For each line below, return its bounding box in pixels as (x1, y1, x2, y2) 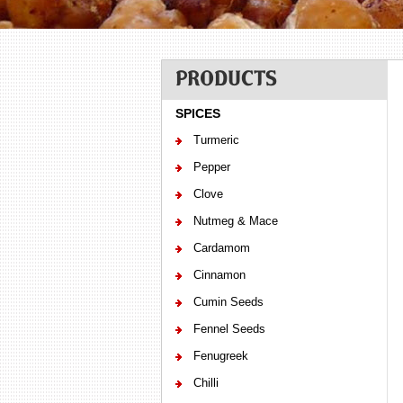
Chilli (193, 376, 219, 390)
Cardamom (193, 241, 250, 255)
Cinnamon (193, 268, 246, 282)
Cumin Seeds (193, 295, 264, 309)
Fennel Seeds (193, 322, 265, 336)
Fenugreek (193, 349, 248, 363)
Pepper (193, 160, 230, 174)
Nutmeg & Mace (193, 214, 278, 228)
